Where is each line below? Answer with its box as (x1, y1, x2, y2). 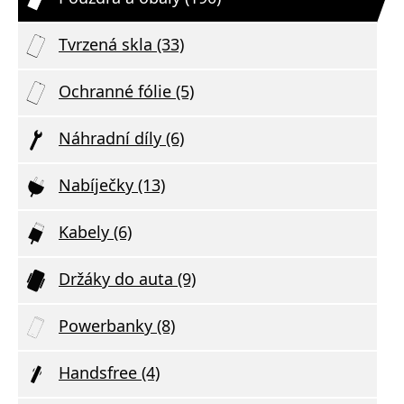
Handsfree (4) (59, 361, 160, 383)
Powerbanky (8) (59, 314, 175, 336)
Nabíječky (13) (59, 173, 165, 196)
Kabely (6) (59, 220, 132, 243)
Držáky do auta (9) (59, 267, 196, 289)
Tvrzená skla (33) (59, 32, 184, 55)
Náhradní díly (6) (59, 126, 184, 149)
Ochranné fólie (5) (59, 79, 194, 102)
